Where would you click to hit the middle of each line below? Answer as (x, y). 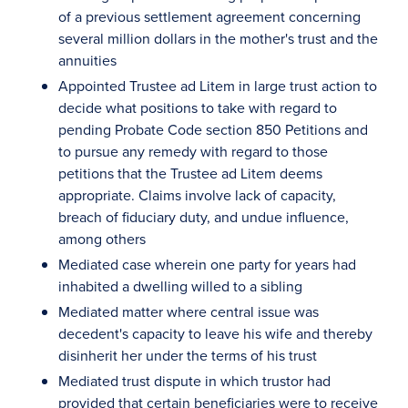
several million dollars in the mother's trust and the (218, 38)
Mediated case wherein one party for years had (207, 264)
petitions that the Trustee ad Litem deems (190, 173)
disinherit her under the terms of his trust (188, 355)
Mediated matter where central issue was (189, 311)
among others (102, 239)
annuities (87, 60)
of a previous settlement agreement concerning (209, 16)
